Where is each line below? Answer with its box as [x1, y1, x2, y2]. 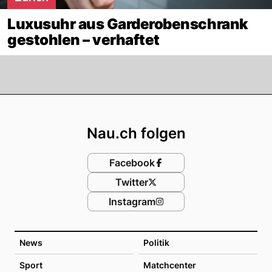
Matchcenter [143, 259, 196, 270]
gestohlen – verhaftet [7, 30, 160, 49]
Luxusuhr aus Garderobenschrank [7, 15, 248, 33]
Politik [143, 237, 169, 248]
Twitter [115, 175, 148, 188]
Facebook [109, 156, 155, 169]
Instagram [108, 195, 155, 208]
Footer [135, 93, 196, 118]
